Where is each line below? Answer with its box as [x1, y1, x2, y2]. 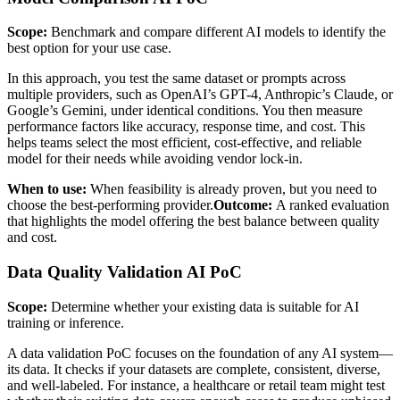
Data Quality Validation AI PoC [7, 262, 242, 281]
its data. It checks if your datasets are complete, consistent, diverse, [7, 361, 380, 377]
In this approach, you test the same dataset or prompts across [7, 71, 346, 87]
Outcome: [213, 197, 272, 213]
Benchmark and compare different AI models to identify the [47, 24, 386, 40]
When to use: [7, 181, 87, 197]
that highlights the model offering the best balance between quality [7, 213, 379, 229]
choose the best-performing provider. [7, 197, 213, 213]
